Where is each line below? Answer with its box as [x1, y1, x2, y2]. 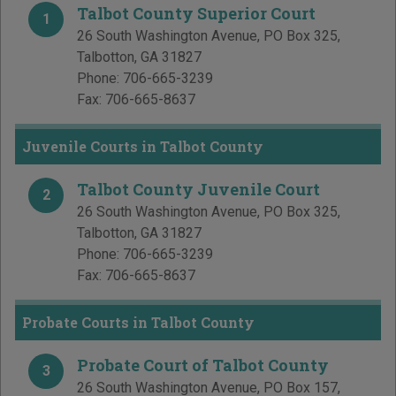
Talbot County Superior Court [77, 3, 316, 25]
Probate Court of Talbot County [77, 354, 329, 377]
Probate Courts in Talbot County [22, 313, 255, 332]
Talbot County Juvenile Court [77, 179, 320, 201]
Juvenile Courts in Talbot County [22, 137, 263, 156]
